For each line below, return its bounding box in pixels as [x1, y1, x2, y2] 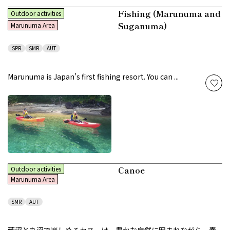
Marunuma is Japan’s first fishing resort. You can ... [8, 71, 179, 82]
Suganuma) [118, 20, 167, 32]
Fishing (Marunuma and [118, 7, 221, 20]
